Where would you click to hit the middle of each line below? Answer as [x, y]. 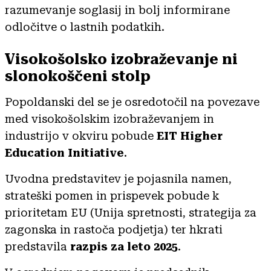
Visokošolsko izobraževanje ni [121, 59]
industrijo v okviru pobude [81, 135]
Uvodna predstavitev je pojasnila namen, [118, 178]
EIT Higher [190, 135]
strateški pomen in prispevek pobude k [112, 195]
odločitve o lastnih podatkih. [85, 27]
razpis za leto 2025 [124, 246]
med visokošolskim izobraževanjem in [109, 119]
